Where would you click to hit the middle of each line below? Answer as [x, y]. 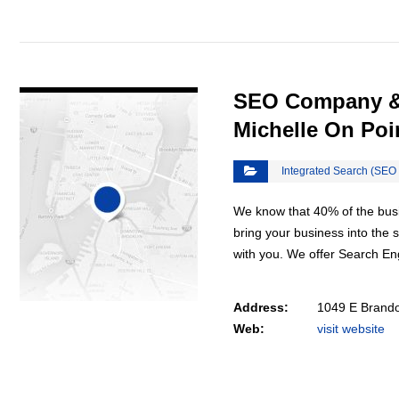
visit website [351, 329]
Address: [261, 307]
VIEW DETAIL [109, 74]
